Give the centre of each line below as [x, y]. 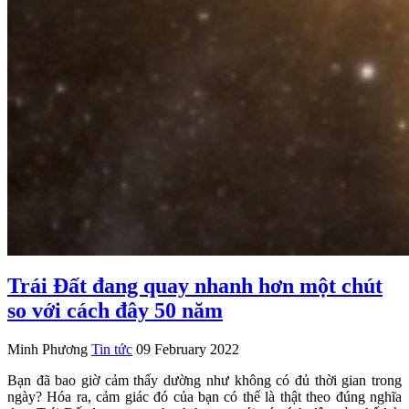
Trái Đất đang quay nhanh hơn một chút [195, 286]
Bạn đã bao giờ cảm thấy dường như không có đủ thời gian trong [204, 381]
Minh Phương [47, 350]
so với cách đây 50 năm [115, 311]
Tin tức [112, 350]
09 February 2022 [188, 350]
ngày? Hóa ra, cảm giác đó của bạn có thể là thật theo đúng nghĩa [204, 397]
